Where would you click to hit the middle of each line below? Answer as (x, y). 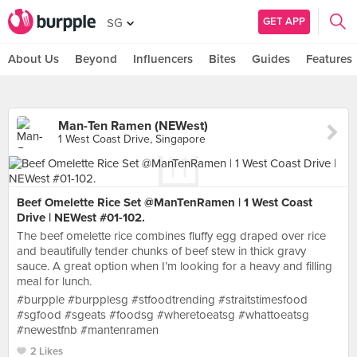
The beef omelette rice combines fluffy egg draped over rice (171, 236)
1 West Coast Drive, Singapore (132, 139)
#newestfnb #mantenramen (88, 330)
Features (329, 59)
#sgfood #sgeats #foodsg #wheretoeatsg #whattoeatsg (163, 315)
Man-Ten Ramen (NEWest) (133, 126)
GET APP (284, 21)
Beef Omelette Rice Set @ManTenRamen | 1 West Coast (165, 202)
